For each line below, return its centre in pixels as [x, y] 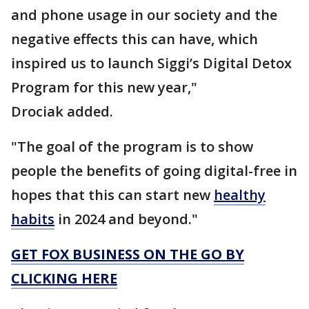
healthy [240, 195]
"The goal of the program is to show [132, 147]
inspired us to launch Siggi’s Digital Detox [151, 63]
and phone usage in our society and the [144, 15]
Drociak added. [64, 111]
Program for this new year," [104, 87]
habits [33, 219]
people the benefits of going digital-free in [154, 171]
